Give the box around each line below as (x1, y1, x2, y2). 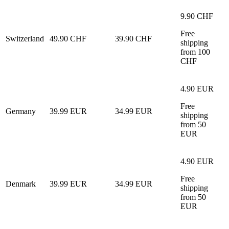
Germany (6, 106, 36, 116)
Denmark (6, 179, 36, 188)
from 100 (180, 47, 210, 56)
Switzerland (6, 34, 44, 43)
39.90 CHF (115, 34, 152, 43)
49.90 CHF (50, 34, 86, 43)
